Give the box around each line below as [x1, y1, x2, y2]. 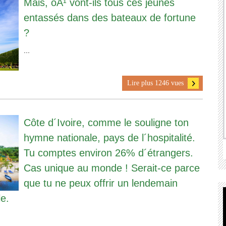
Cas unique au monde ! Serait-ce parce [23, 162, 200, 174]
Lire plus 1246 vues [127, 79, 184, 87]
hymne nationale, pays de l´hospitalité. [23, 132, 195, 143]
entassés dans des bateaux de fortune [23, 12, 196, 23]
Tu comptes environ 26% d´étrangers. [23, 147, 193, 158]
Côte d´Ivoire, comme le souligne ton [23, 117, 189, 128]
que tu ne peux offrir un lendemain [23, 177, 178, 189]
